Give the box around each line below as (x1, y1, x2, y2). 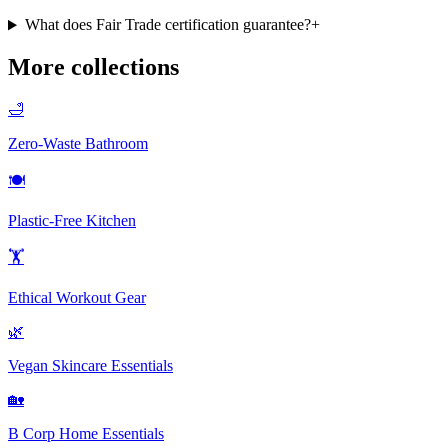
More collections (8, 54, 179, 81)
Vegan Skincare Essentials (8, 357, 173, 375)
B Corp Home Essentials (8, 425, 164, 443)
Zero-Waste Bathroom (8, 135, 148, 153)
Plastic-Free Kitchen (8, 212, 136, 230)
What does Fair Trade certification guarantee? (24, 16, 311, 34)
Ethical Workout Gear (8, 289, 146, 307)
